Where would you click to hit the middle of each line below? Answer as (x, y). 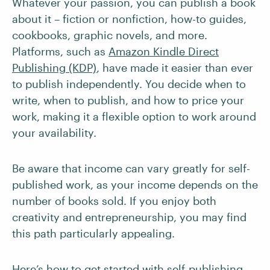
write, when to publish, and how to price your (128, 100)
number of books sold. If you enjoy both (114, 201)
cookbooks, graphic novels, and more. (110, 35)
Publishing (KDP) (54, 67)
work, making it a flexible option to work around (134, 116)
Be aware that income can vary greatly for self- (131, 168)
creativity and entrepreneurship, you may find (129, 217)
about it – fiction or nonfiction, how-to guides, (129, 19)
